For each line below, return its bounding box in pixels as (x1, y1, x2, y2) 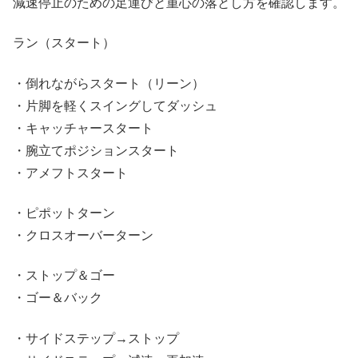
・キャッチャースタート (13, 121, 153, 135)
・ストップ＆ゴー (13, 268, 115, 283)
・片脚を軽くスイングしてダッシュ (13, 98, 217, 113)
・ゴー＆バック (13, 291, 102, 305)
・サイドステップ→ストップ (13, 331, 179, 345)
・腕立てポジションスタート (13, 143, 179, 157)
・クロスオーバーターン (13, 229, 153, 243)
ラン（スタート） (13, 36, 115, 50)
